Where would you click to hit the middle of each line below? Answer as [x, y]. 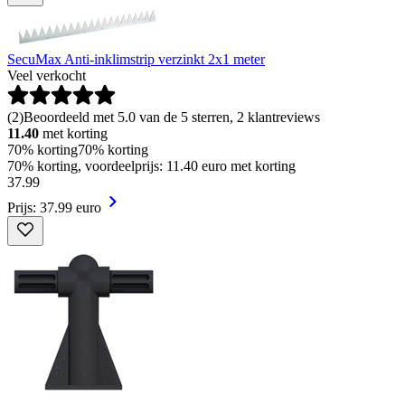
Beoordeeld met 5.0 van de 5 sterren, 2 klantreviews [172, 117]
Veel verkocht [47, 75]
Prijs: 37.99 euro [54, 207]
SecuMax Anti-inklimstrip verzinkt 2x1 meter [136, 59]
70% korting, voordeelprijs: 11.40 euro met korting [151, 165]
